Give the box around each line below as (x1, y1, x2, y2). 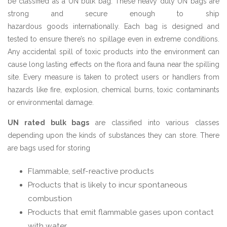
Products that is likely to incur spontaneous (28, 180, 187, 190)
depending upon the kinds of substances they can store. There (8, 131, 219, 139)
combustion (28, 194, 72, 203)
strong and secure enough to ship (8, 9, 219, 18)
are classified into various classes (89, 118, 219, 127)
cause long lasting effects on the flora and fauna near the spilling (8, 60, 219, 68)
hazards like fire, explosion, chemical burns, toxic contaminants (8, 85, 219, 94)
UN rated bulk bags (8, 118, 90, 127)
